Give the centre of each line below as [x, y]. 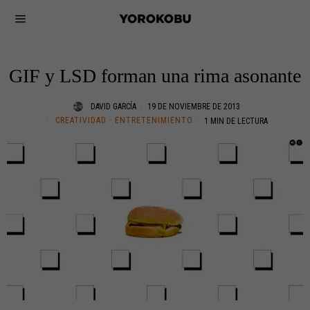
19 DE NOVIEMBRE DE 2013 [193, 107]
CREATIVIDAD [81, 120]
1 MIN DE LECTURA [235, 121]
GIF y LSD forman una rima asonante [155, 76]
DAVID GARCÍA [113, 107]
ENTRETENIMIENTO [154, 120]
